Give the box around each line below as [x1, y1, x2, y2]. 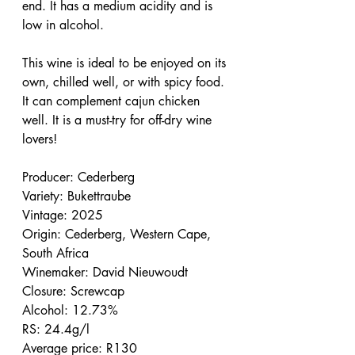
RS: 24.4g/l [22, 321, 90, 338]
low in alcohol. [22, 17, 104, 33]
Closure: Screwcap [22, 283, 124, 300]
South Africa [22, 245, 89, 261]
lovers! [22, 131, 57, 147]
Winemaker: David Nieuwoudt [22, 264, 188, 281]
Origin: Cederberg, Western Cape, [22, 226, 215, 242]
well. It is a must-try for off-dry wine [22, 112, 216, 128]
